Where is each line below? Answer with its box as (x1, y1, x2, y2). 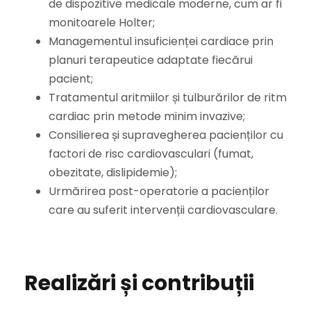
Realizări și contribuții (24, 269, 254, 299)
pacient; (49, 71, 93, 87)
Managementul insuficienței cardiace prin (49, 33, 274, 50)
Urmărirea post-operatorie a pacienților (49, 183, 269, 200)
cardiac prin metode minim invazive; (49, 108, 245, 125)
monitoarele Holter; (49, 15, 155, 31)
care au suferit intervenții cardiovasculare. (49, 202, 278, 219)
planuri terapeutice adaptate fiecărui (49, 52, 253, 69)
